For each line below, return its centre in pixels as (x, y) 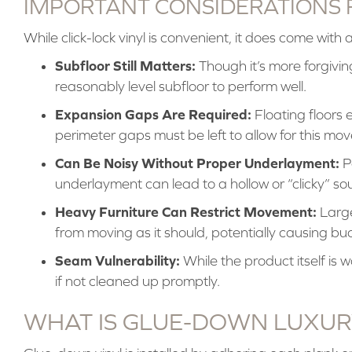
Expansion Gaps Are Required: (153, 114)
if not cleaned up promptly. (137, 281)
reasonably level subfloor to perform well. (180, 86)
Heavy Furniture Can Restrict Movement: (185, 211)
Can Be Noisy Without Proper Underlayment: (197, 163)
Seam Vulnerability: (117, 260)
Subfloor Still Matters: (125, 65)
